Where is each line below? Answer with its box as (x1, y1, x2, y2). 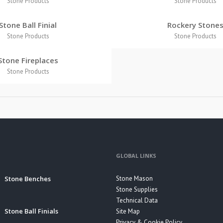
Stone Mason (116, 174, 153, 183)
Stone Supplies (116, 185, 158, 194)
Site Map (116, 207, 140, 216)
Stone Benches (4, 174, 51, 183)
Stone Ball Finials (4, 207, 58, 216)
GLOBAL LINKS (116, 152, 156, 159)
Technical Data (116, 196, 158, 205)
